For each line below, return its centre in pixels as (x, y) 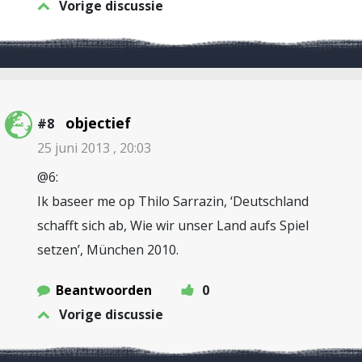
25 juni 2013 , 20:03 (94, 148)
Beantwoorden (104, 290)
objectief (98, 123)
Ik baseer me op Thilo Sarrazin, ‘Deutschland (173, 201)
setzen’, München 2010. (108, 250)
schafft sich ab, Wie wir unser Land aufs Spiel (173, 225)
